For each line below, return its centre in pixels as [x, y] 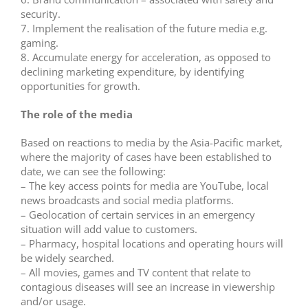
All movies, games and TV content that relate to [140, 273]
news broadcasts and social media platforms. [127, 200]
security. [41, 14]
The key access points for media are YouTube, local [149, 186]
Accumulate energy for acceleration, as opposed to [152, 57]
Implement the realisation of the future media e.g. [150, 29]
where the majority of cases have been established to [146, 157]
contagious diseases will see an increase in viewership [148, 287]
